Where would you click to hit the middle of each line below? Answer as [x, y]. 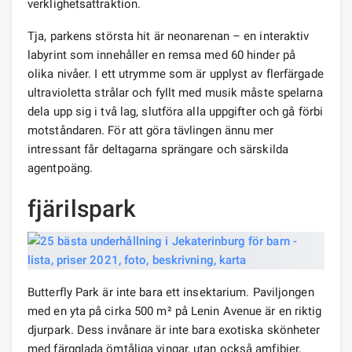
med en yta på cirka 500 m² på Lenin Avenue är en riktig [175, 311]
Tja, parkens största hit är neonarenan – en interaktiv [169, 36]
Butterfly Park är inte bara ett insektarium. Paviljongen [171, 292]
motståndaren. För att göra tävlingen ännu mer [151, 130]
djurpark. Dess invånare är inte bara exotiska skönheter [174, 330]
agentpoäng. [60, 168]
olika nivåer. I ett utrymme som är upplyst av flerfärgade [176, 73]
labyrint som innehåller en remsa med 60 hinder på [161, 55]
